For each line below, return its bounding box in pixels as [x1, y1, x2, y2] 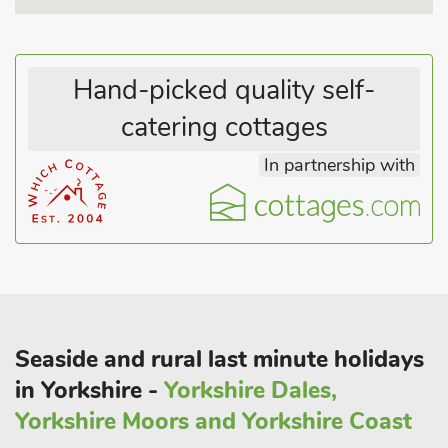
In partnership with [264, 153, 415, 177]
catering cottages [120, 109, 328, 146]
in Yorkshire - [15, 375, 164, 406]
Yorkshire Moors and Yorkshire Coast [15, 406, 412, 437]
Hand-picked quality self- [73, 72, 375, 109]
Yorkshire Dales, [164, 375, 337, 406]
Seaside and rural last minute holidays [15, 344, 424, 375]
